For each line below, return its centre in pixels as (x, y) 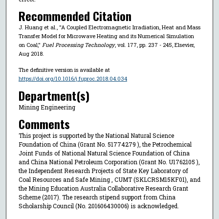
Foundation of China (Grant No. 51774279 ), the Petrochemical (105, 144)
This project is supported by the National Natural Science (96, 136)
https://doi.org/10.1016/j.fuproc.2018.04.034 (73, 79)
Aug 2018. (31, 54)
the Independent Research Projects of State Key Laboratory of (103, 171)
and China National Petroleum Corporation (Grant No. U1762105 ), (109, 162)
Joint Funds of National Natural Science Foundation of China (104, 153)
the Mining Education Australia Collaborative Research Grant (103, 188)
